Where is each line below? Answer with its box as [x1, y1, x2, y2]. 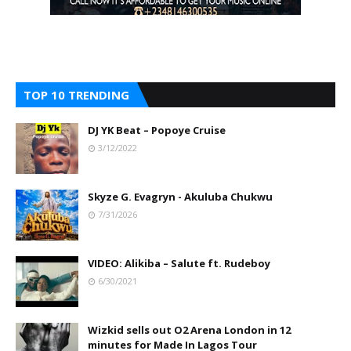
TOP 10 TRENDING [24, 87, 129, 103]
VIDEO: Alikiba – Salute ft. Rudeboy [88, 256, 270, 270]
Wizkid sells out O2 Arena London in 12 [88, 323, 291, 337]
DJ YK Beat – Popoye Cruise [88, 123, 226, 137]
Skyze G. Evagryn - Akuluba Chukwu [88, 190, 273, 204]
